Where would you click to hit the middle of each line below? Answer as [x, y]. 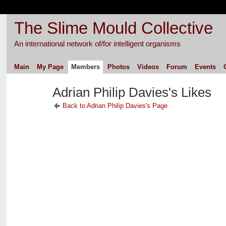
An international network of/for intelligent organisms [97, 43]
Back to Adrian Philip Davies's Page [115, 105]
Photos [118, 67]
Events [205, 67]
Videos [148, 67]
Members [85, 67]
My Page [50, 67]
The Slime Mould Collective [113, 28]
